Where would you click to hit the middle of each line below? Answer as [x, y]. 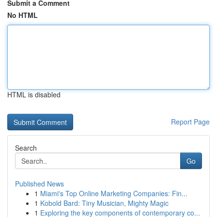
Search [26, 148]
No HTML [23, 15]
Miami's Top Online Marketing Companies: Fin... [114, 193]
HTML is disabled [34, 94]
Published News [39, 184]
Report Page [190, 122]
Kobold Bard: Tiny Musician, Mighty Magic [104, 203]
